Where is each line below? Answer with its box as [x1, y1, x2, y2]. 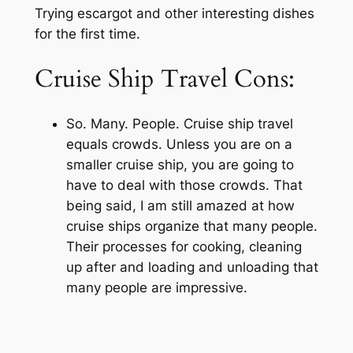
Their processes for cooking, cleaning [65, 239, 302, 255]
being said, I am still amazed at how [65, 198, 295, 214]
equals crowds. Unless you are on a [65, 136, 292, 153]
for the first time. [35, 25, 140, 42]
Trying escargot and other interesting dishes [35, 5, 314, 21]
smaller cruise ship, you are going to [65, 157, 294, 173]
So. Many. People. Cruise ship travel [65, 116, 293, 132]
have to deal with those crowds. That [65, 177, 303, 194]
